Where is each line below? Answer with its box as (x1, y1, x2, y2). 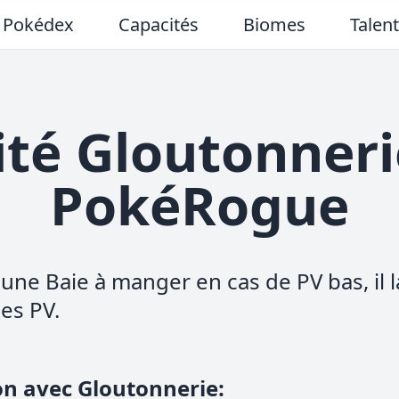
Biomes (243, 12, 305, 37)
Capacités (118, 12, 199, 37)
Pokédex (3, 12, 74, 37)
